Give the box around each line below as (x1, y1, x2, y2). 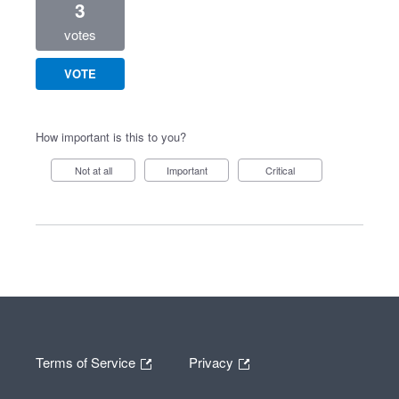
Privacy (189, 352, 237, 371)
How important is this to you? (36, 128, 186, 145)
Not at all (81, 163, 112, 177)
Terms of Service (36, 352, 139, 371)
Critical (273, 163, 295, 177)
